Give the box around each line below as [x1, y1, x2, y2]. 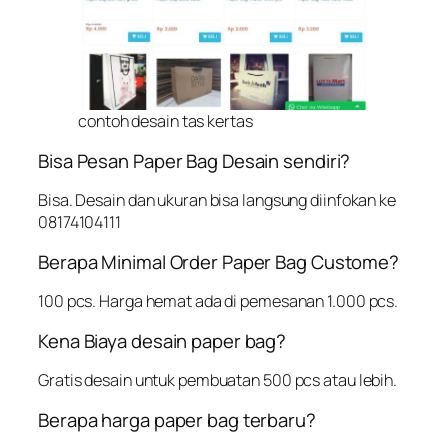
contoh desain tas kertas [78, 110, 253, 133]
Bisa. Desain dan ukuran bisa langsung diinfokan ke [38, 189, 396, 212]
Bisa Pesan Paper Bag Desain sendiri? [38, 147, 351, 174]
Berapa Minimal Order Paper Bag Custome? [38, 248, 400, 275]
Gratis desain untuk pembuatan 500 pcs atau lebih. [38, 369, 398, 392]
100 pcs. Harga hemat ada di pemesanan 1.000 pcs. [38, 290, 399, 313]
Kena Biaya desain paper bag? [38, 327, 287, 354]
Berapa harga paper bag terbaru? [38, 406, 316, 433]
